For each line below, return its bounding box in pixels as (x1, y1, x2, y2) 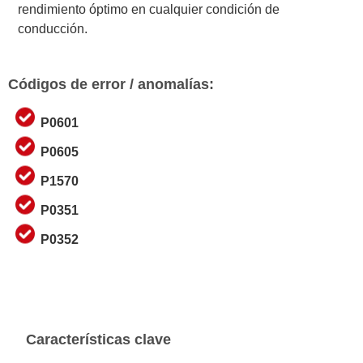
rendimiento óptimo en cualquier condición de (18, 2, 280, 16)
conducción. (18, 21, 88, 36)
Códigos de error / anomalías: (8, 75, 214, 92)
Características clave (26, 331, 172, 348)
